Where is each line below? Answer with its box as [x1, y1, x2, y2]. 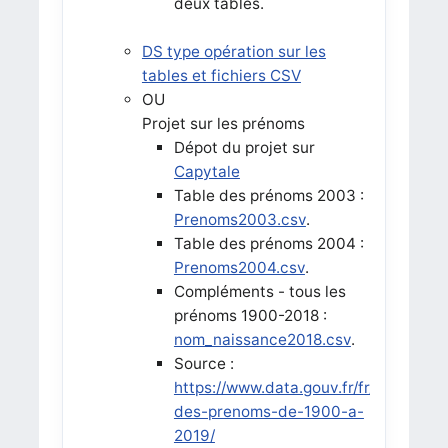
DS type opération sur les [141, 41, 326, 61]
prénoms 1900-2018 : [173, 305, 327, 325]
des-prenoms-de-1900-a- [173, 401, 364, 421]
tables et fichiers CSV [141, 65, 301, 85]
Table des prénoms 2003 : [173, 185, 364, 205]
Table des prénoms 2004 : [173, 233, 364, 253]
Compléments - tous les [173, 281, 346, 301]
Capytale [173, 161, 240, 181]
